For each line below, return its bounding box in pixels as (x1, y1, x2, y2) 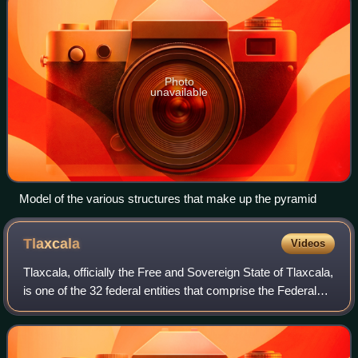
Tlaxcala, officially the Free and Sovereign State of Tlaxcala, (23, 265, 334, 279)
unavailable (150, 85, 208, 98)
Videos (290, 237, 325, 249)
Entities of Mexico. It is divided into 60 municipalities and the (23, 301, 334, 316)
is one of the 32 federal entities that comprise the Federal (23, 283, 317, 297)
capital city (23, 320, 79, 334)
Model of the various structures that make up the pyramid (19, 191, 316, 205)
